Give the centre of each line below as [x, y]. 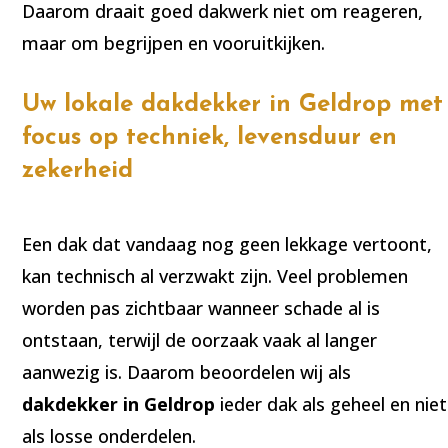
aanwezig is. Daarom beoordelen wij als [187, 371]
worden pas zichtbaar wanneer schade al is [201, 307]
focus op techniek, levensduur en [210, 137]
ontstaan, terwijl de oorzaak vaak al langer [200, 339]
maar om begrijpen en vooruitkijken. [174, 42]
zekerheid [78, 170]
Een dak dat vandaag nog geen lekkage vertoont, [227, 243]
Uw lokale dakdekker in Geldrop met [233, 104]
